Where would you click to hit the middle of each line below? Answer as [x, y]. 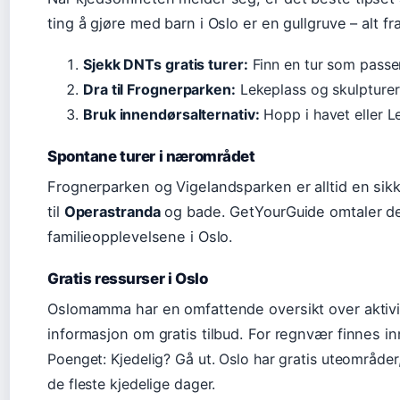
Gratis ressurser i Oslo [128, 278]
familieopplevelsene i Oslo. [141, 236]
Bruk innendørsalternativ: [171, 114]
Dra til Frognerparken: [159, 89]
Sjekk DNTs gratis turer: [166, 64]
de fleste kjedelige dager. [132, 383]
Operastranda [112, 211]
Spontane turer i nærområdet [151, 156]
